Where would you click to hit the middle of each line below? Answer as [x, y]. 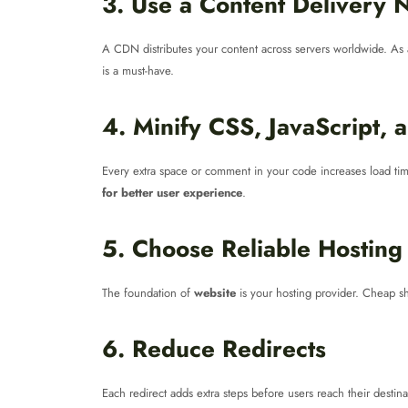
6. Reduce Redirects [214, 349]
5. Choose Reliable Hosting [252, 249]
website [215, 293]
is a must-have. [138, 71]
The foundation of [148, 293]
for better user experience [172, 193]
